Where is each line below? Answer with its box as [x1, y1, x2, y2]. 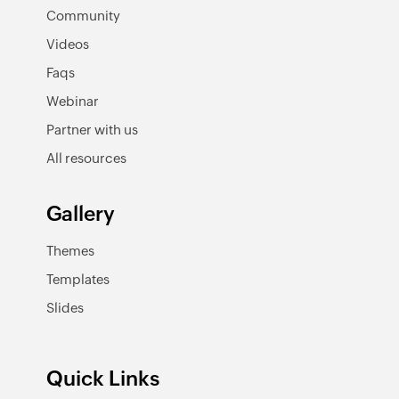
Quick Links [46, 366, 159, 390]
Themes [46, 242, 94, 258]
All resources [46, 150, 126, 166]
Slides [46, 299, 84, 315]
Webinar [46, 93, 99, 109]
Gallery [46, 201, 115, 225]
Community [46, 7, 120, 23]
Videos [46, 36, 89, 52]
